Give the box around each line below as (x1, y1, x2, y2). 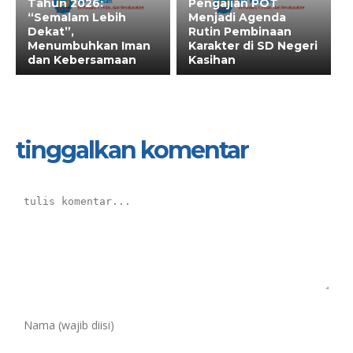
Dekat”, (28, 24, 74, 39)
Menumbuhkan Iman (28, 39, 150, 54)
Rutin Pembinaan (188, 24, 292, 39)
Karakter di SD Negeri (188, 39, 318, 54)
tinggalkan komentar (16, 136, 248, 165)
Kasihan (188, 53, 236, 68)
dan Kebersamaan (28, 53, 136, 68)
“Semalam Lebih (28, 10, 126, 25)
